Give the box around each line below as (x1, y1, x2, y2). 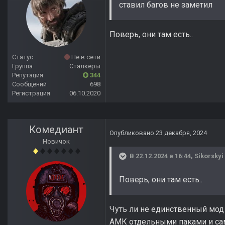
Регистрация (12, 89, 50, 97)
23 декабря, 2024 (156, 129, 207, 137)
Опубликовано (109, 129, 156, 137)
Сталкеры (69, 62, 100, 70)
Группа (12, 62, 33, 70)
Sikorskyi (194, 152, 223, 160)
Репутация (12, 71, 43, 79)
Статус (12, 53, 33, 61)
